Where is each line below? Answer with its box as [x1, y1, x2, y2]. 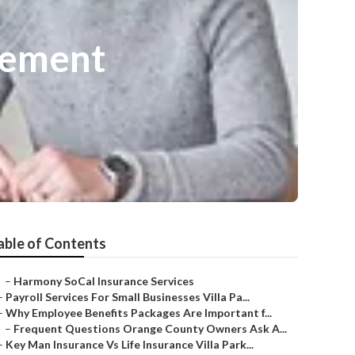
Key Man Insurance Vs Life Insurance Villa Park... [6, 338, 254, 351]
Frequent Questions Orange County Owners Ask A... [13, 322, 287, 335]
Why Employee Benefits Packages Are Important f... [6, 306, 272, 319]
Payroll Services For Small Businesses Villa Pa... [6, 290, 250, 303]
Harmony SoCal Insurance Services [13, 274, 194, 288]
